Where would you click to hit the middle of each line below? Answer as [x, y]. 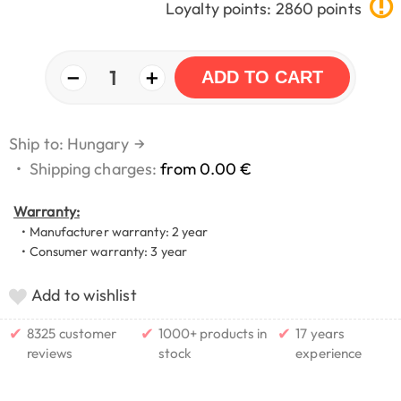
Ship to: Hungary [69, 144]
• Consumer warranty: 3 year [100, 252]
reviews [50, 354]
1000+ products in [213, 334]
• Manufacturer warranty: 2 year [111, 232]
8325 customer [72, 334]
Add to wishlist [84, 295]
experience [329, 354]
